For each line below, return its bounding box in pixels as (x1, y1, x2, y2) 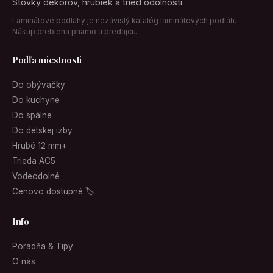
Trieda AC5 (12, 156, 55, 166)
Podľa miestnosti (12, 54, 82, 66)
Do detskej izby (12, 126, 73, 135)
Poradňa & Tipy (12, 241, 73, 251)
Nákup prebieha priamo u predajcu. (12, 27, 138, 36)
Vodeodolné (12, 171, 60, 181)
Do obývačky (12, 80, 65, 90)
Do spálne (12, 110, 52, 120)
